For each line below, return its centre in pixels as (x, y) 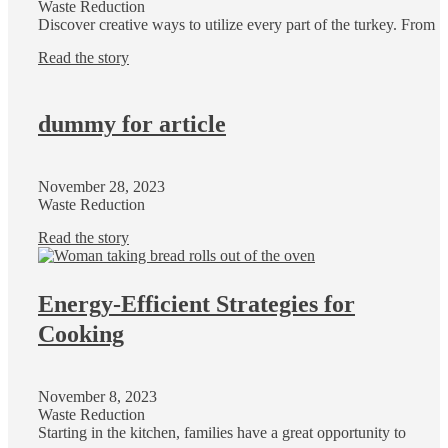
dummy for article (132, 124)
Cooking (81, 334)
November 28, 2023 (101, 187)
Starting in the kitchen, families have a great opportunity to (222, 433)
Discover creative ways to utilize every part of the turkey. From (236, 25)
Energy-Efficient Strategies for (196, 304)
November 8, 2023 (97, 397)
